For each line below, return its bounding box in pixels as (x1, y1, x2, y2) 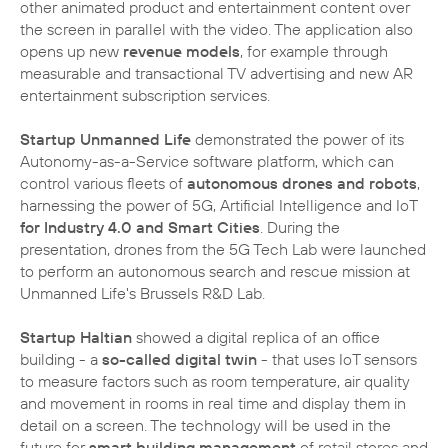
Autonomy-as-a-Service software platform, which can (20, 151, 394, 172)
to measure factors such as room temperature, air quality (20, 371, 410, 392)
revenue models (123, 41, 240, 62)
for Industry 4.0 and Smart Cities (20, 217, 260, 238)
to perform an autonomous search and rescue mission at (20, 261, 410, 282)
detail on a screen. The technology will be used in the (20, 415, 391, 436)
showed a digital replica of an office (132, 327, 380, 348)
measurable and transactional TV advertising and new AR (20, 63, 413, 84)
